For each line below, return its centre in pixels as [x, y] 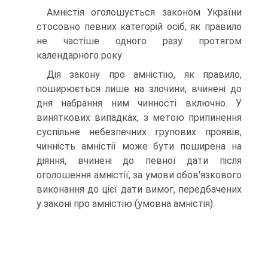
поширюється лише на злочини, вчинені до [139, 89]
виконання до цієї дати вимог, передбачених [139, 189]
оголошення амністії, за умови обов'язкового [139, 175]
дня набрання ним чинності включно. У [139, 103]
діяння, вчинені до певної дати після [139, 161]
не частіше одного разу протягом [139, 41]
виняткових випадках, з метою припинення [139, 118]
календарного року [79, 55]
